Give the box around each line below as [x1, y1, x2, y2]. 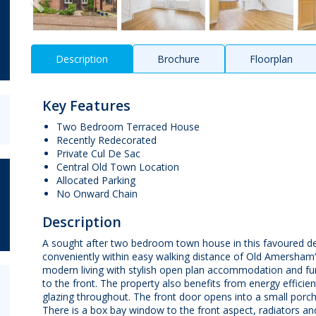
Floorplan [250, 51, 293, 66]
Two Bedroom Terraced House [56, 119, 200, 133]
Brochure [157, 51, 200, 66]
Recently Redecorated [56, 133, 157, 147]
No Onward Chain [56, 186, 138, 200]
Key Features [42, 95, 130, 115]
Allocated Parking [56, 173, 135, 187]
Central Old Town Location [56, 159, 179, 174]
